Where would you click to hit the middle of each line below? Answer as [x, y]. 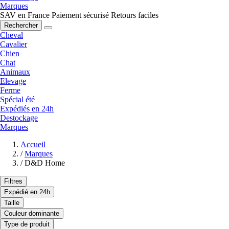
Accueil [33, 145]
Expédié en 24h [27, 192]
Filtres [13, 181]
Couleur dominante [32, 214]
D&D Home [45, 163]
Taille [12, 203]
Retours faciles [135, 15]
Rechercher [21, 26]
